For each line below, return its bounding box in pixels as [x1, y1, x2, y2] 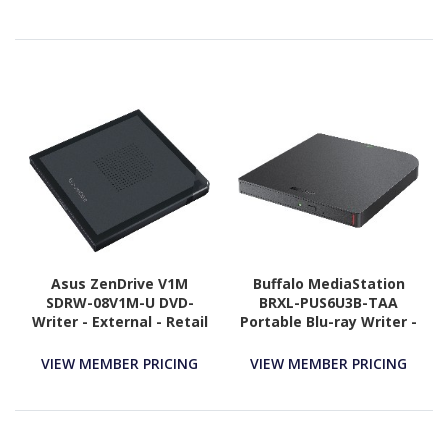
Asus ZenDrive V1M [51, 274, 188, 294]
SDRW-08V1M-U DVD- [45, 293, 194, 313]
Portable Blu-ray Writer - [240, 312, 417, 332]
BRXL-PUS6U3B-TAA [259, 293, 398, 313]
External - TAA [276, 331, 381, 351]
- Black [95, 331, 144, 351]
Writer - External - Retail [31, 312, 208, 332]
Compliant [291, 350, 366, 370]
